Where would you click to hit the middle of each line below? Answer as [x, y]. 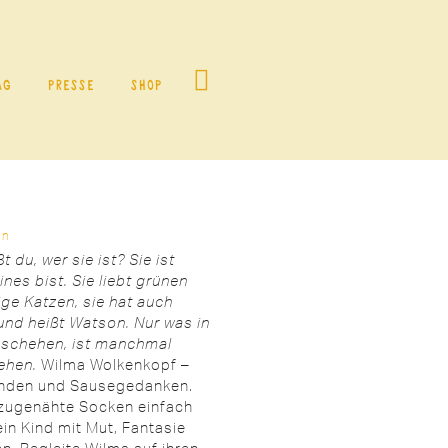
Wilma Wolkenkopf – [113, 364]
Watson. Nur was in [139, 322]
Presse [71, 85]
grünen [162, 280]
